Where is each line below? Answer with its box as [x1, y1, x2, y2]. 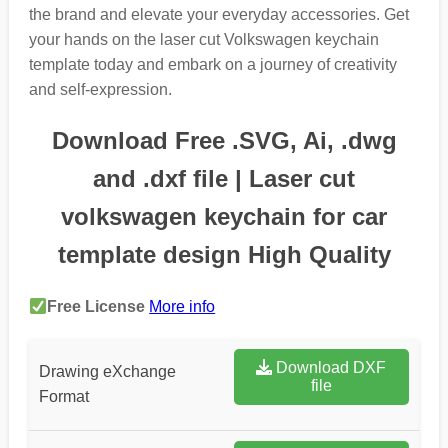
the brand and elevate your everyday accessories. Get [28, 6, 409, 24]
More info [149, 298, 216, 316]
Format [38, 388, 89, 406]
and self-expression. [28, 81, 172, 99]
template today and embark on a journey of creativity [28, 56, 397, 74]
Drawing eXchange [38, 363, 176, 381]
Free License [47, 298, 146, 316]
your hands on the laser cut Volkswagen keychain [28, 31, 379, 49]
